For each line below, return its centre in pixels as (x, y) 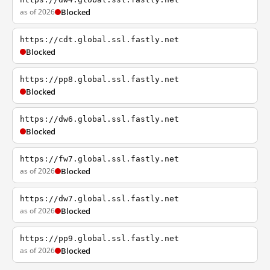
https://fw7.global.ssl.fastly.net (99, 159)
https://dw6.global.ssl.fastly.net (99, 119)
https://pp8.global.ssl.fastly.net (99, 79)
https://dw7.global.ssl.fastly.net (99, 199)
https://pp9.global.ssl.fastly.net (99, 238)
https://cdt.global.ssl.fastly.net (99, 39)
